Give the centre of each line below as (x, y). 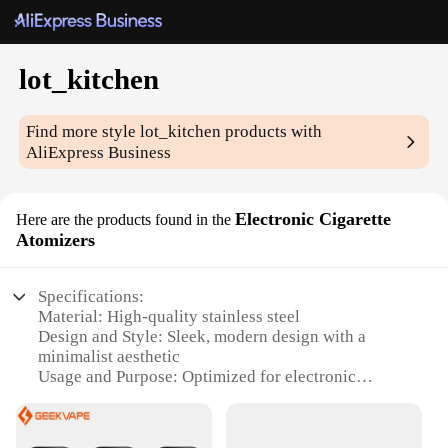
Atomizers (55, 240)
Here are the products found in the (123, 220)
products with (272, 132)
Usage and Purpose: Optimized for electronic (197, 377)
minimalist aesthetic (109, 357)
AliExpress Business (99, 153)
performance (83, 417)
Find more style (83, 132)
